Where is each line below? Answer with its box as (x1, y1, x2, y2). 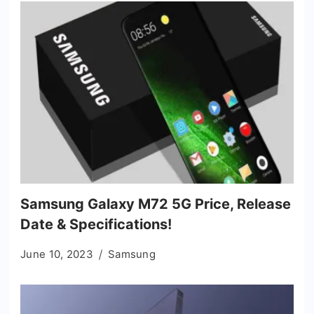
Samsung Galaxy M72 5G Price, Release (20, 195, 291, 212)
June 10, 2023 (20, 247, 93, 261)
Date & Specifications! (20, 215, 172, 233)
